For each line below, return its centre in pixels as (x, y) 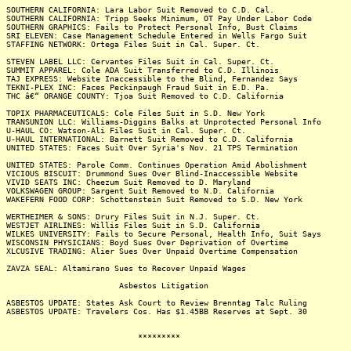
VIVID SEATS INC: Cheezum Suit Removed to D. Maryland (128, 182)
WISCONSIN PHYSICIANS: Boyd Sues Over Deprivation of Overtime (147, 242)
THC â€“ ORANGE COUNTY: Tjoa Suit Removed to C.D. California (145, 96)
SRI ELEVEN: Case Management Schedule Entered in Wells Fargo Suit (157, 36)
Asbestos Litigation (107, 286)
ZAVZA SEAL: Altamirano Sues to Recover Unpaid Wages (126, 268)
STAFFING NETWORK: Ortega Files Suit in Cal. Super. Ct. (133, 44)
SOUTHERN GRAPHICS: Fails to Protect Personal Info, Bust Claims (152, 27)
